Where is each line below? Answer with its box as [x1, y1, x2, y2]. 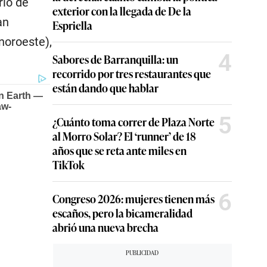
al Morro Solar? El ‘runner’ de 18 [52, 128, 196, 144]
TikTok [52, 157, 85, 172]
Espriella [52, 17, 92, 33]
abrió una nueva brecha [52, 219, 159, 235]
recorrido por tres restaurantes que [52, 66, 211, 81]
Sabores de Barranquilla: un [52, 51, 178, 67]
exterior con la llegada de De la [52, 3, 191, 18]
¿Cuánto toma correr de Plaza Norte [52, 114, 215, 129]
